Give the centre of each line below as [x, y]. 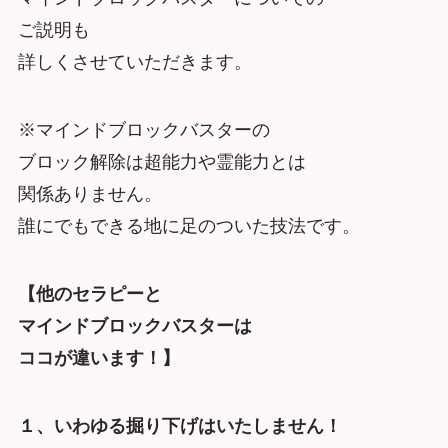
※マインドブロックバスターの [143, 130]
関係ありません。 [89, 194]
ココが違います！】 [98, 358]
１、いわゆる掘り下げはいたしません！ [179, 425]
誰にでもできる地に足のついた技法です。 [188, 226]
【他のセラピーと [89, 294]
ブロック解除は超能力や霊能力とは [161, 162]
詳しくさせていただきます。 [134, 62]
